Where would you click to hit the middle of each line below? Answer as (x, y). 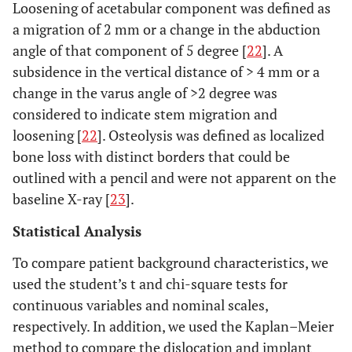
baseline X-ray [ (61, 198)
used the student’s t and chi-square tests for (150, 283)
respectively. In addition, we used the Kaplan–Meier (173, 326)
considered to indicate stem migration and (145, 114)
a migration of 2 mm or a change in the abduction (167, 29)
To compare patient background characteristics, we (170, 262)
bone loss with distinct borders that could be (151, 156)
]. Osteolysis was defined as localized (211, 135)
